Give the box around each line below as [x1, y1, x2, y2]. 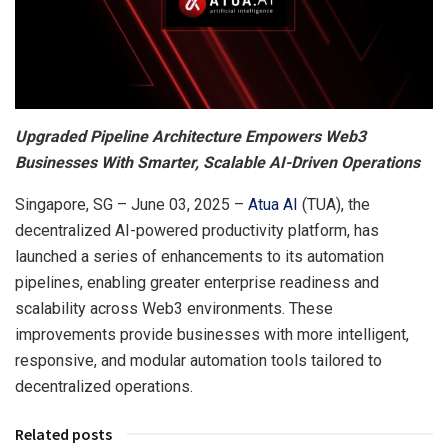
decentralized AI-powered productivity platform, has [15, 220, 379, 240]
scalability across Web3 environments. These [15, 298, 333, 318]
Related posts [15, 423, 112, 444]
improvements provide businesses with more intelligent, [15, 324, 409, 344]
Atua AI [248, 194, 298, 214]
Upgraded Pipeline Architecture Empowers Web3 [15, 126, 366, 146]
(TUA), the [298, 194, 370, 214]
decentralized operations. [15, 376, 193, 396]
